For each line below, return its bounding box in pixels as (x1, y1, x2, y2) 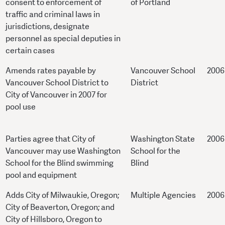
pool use (6, 101, 36, 113)
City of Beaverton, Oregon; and (6, 202, 115, 213)
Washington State (131, 134, 195, 145)
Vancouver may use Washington (6, 146, 121, 157)
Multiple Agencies (131, 190, 196, 201)
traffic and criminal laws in (6, 9, 100, 20)
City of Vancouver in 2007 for (6, 89, 107, 100)
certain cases (6, 45, 55, 56)
